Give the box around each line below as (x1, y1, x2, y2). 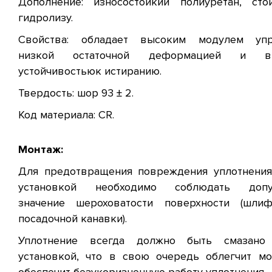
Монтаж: (18, 143, 63, 157)
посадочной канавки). (18, 212, 127, 226)
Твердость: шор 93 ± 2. (18, 86, 134, 100)
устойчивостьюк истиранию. (18, 64, 161, 78)
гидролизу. (18, 11, 73, 25)
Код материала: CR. (18, 108, 114, 122)
